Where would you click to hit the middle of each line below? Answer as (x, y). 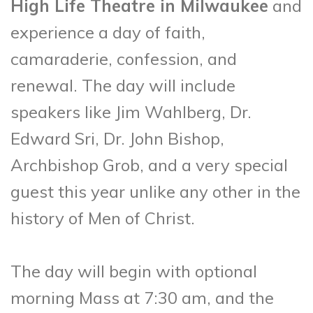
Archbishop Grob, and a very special (149, 165)
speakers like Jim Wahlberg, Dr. (131, 111)
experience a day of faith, (108, 32)
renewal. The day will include (123, 85)
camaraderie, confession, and (124, 58)
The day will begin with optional (134, 271)
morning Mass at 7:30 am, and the (142, 297)
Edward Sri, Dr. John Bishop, (117, 138)
